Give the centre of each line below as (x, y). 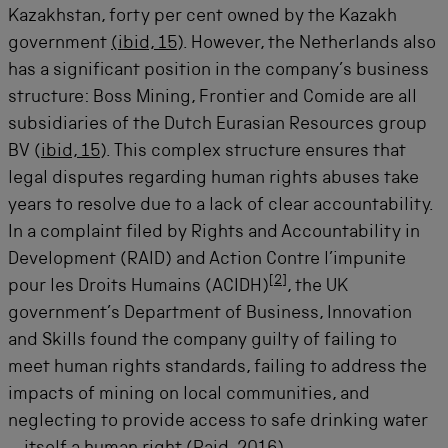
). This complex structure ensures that (253, 152)
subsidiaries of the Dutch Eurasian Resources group (217, 125)
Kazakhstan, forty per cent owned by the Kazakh (202, 17)
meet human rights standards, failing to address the (217, 368)
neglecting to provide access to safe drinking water (218, 422)
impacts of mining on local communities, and (189, 395)
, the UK (317, 287)
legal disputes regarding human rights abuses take (213, 179)
